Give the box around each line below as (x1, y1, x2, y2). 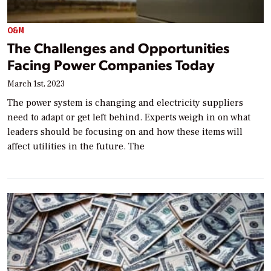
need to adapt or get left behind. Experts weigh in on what (7, 111, 250, 124)
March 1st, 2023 (7, 79, 65, 90)
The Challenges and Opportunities (7, 38, 230, 57)
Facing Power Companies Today (7, 55, 215, 74)
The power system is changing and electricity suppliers (7, 97, 243, 109)
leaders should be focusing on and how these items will (7, 126, 243, 139)
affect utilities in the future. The (7, 140, 145, 153)
